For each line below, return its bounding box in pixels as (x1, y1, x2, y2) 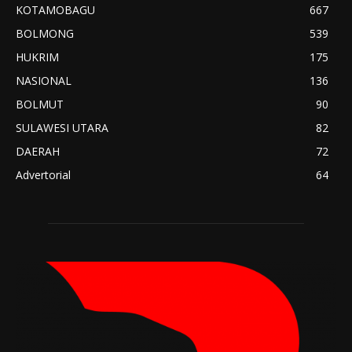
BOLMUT (16, 97, 64, 112)
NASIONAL (16, 73, 71, 89)
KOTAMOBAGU (16, 2, 95, 18)
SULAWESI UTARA (16, 120, 108, 136)
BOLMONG (16, 26, 74, 42)
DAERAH (16, 144, 60, 159)
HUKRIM (16, 49, 59, 65)
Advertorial (16, 167, 71, 183)
